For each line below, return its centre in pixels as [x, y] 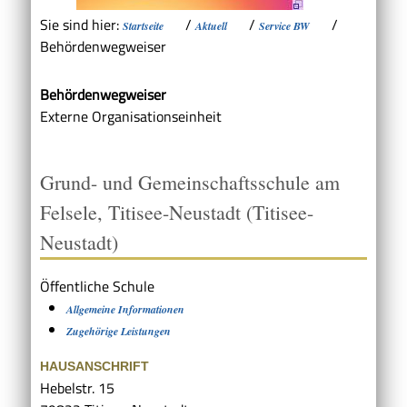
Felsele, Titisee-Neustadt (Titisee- [177, 212]
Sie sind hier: [81, 24]
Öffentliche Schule [97, 287]
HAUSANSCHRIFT [94, 367]
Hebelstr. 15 [77, 388]
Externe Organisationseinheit [131, 116]
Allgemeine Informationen [125, 310]
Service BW [284, 25]
